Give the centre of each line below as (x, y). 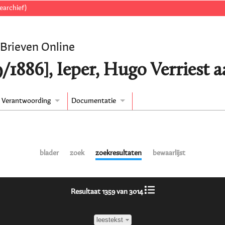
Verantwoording (26, 101)
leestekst (109, 220)
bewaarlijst (169, 153)
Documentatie (93, 101)
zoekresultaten (118, 153)
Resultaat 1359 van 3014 (107, 192)
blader (49, 153)
